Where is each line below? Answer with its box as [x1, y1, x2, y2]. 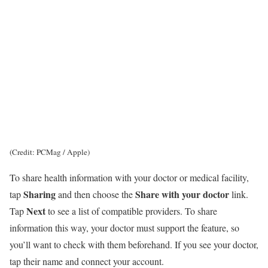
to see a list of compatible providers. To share [48, 205, 217, 218]
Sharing [23, 187, 58, 202]
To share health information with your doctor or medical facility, [10, 171, 249, 184]
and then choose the [58, 188, 135, 201]
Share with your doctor [135, 187, 229, 202]
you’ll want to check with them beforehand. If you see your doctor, [10, 238, 258, 251]
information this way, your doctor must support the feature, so [10, 221, 239, 234]
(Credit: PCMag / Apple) [10, 147, 90, 158]
